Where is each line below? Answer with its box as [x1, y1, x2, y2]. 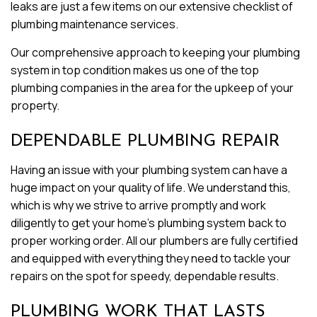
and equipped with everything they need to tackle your [11, 250, 291, 266]
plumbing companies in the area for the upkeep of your [11, 80, 294, 96]
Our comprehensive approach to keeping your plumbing [11, 45, 300, 60]
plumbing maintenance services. [11, 16, 178, 32]
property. [11, 98, 62, 113]
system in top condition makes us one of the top [11, 62, 259, 78]
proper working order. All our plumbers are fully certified [11, 233, 298, 248]
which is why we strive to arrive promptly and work [11, 197, 266, 213]
